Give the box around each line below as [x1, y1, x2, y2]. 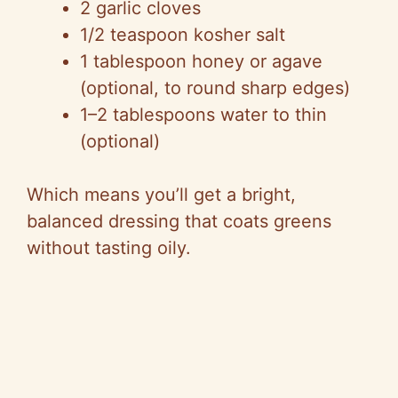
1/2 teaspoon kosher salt [80, 24, 285, 46]
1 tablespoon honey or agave [80, 51, 322, 73]
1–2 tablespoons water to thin [80, 104, 327, 126]
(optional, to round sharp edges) [80, 77, 350, 99]
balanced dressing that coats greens [27, 211, 331, 233]
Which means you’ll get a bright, [27, 184, 296, 206]
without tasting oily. [27, 237, 191, 259]
